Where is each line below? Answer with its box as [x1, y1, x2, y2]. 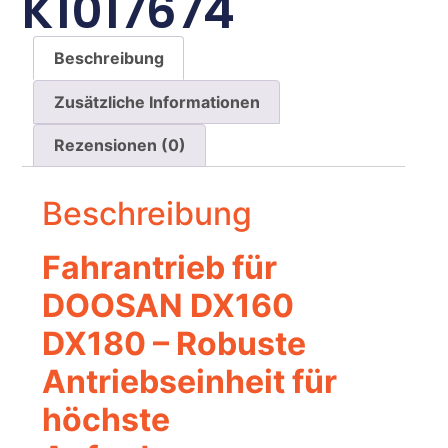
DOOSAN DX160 [42, 286, 295, 326]
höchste [42, 400, 171, 440]
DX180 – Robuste [42, 324, 307, 364]
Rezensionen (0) [53, 135, 186, 156]
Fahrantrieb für [42, 248, 278, 288]
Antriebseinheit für [42, 362, 338, 402]
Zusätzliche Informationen [53, 91, 260, 112]
